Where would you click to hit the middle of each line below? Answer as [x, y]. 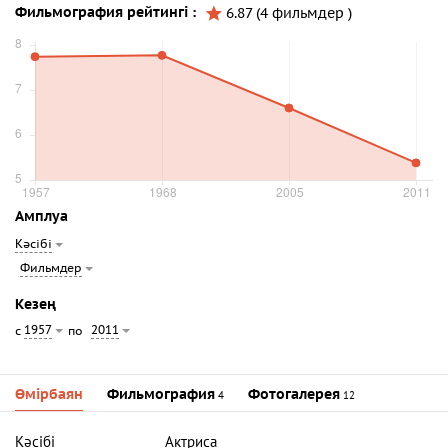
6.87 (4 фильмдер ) [289, 13]
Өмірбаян [49, 395]
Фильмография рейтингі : [105, 13]
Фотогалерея [294, 395]
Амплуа [41, 217]
